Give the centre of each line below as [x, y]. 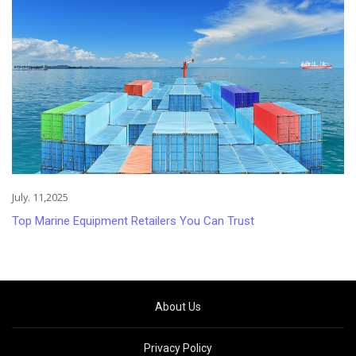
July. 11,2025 [40, 197]
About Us [178, 307]
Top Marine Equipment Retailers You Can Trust [133, 221]
